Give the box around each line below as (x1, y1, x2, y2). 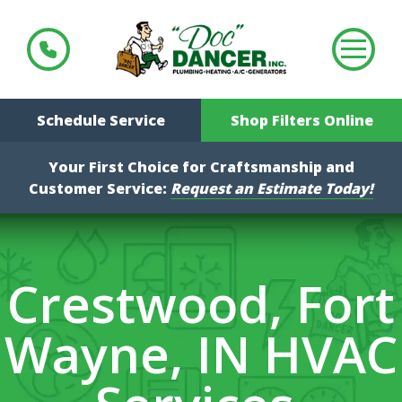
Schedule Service (36, 109, 165, 130)
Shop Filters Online (230, 109, 373, 130)
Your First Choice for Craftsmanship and (48, 156, 354, 177)
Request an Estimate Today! (170, 178, 373, 198)
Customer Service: (29, 178, 170, 198)
